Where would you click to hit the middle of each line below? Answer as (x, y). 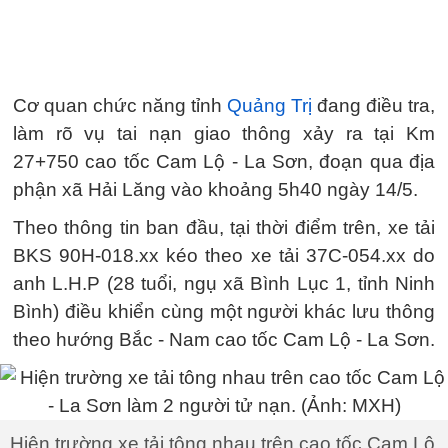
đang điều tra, (376, 105)
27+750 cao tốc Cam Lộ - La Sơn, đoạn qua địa (224, 161)
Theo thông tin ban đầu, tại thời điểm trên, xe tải (224, 227)
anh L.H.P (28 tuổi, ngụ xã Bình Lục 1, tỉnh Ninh (224, 283)
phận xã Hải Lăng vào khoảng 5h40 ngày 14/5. (215, 189)
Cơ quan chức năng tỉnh (120, 105)
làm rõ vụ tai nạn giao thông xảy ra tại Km (224, 133)
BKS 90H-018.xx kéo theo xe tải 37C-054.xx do (224, 255)
